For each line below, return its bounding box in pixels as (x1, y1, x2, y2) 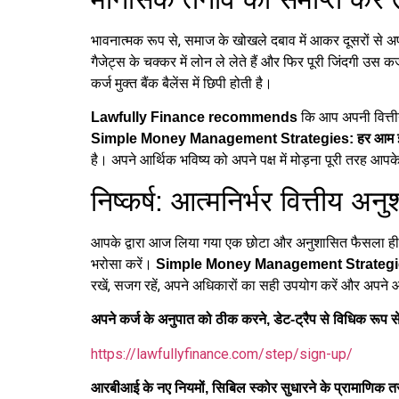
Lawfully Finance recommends (91, 110, 297, 126)
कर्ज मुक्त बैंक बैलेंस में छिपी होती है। (91, 75, 273, 93)
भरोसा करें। (91, 255, 156, 273)
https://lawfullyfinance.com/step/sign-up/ (91, 345, 353, 362)
